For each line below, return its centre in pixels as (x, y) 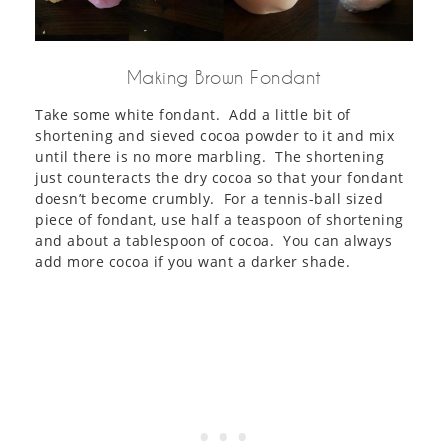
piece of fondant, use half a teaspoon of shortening (219, 219)
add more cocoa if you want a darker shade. (192, 261)
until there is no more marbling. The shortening (209, 156)
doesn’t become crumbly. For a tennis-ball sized (209, 198)
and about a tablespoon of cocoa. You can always (213, 240)
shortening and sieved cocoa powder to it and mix (214, 135)
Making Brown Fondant (224, 76)
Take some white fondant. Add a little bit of (193, 114)
